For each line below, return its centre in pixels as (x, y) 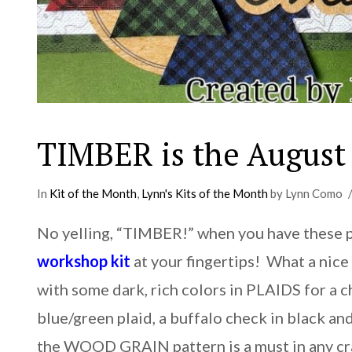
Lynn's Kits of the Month (205, 194)
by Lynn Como (306, 194)
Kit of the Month (93, 194)
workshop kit (84, 260)
